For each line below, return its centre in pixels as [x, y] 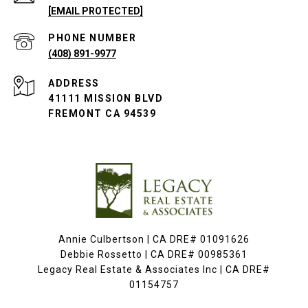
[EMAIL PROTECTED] [96, 11]
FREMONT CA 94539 [102, 113]
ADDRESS [74, 83]
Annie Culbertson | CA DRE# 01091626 [154, 239]
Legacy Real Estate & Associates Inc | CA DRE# [154, 269]
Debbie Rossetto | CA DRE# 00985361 [154, 254]
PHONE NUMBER [92, 38]
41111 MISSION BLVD [106, 98]
